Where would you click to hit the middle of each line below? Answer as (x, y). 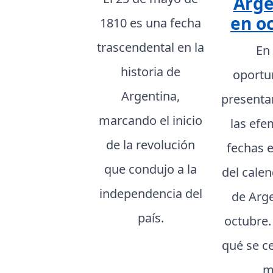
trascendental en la (151, 48)
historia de (151, 72)
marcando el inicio (151, 121)
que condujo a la (151, 169)
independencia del (151, 194)
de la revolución (151, 145)
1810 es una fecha (151, 23)
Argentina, (151, 96)
